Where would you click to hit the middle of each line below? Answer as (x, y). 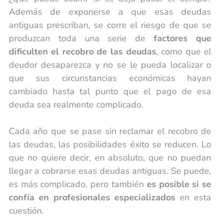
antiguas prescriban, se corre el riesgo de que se (110, 25)
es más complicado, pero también (78, 184)
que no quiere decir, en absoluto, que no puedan (110, 157)
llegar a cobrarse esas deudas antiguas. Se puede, (110, 171)
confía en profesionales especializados (92, 197)
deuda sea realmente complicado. (76, 104)
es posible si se (179, 184)
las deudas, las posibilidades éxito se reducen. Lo (110, 144)
